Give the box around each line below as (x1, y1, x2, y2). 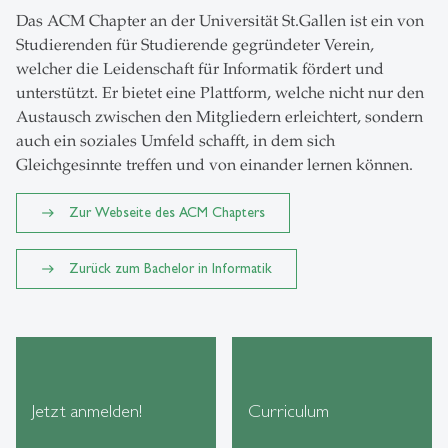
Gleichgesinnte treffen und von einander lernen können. (16, 154, 413, 175)
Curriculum (248, 400, 329, 422)
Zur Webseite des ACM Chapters (69, 203, 265, 220)
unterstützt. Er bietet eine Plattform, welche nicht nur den (16, 82, 424, 103)
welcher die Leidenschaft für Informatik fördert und (16, 58, 384, 79)
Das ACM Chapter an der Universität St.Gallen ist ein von (16, 10, 424, 31)
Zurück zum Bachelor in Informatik (69, 259, 272, 276)
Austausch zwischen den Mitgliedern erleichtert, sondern (16, 106, 423, 127)
